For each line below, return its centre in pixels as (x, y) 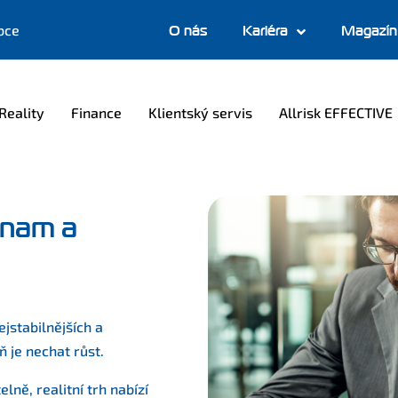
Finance (96, 112)
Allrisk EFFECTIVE (336, 112)
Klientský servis (200, 112)
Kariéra (265, 31)
